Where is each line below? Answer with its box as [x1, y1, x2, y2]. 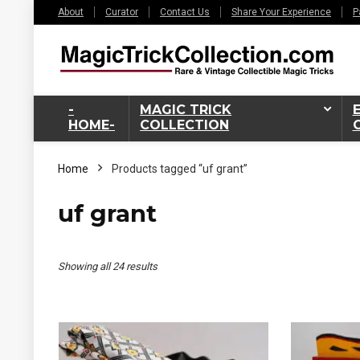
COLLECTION [140, 117, 230, 133]
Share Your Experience [231, 6, 331, 18]
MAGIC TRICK [140, 101, 232, 117]
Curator [105, 6, 138, 18]
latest [157, 304, 182, 317]
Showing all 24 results [58, 260, 157, 272]
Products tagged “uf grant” [112, 162, 247, 175]
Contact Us [160, 6, 210, 18]
